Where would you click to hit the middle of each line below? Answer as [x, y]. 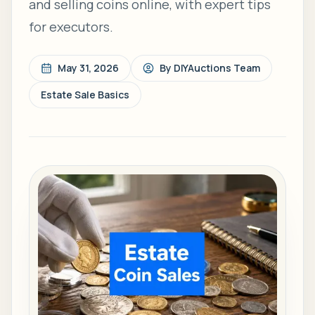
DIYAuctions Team [217, 68]
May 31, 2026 [88, 68]
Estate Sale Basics [85, 95]
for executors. [71, 27]
